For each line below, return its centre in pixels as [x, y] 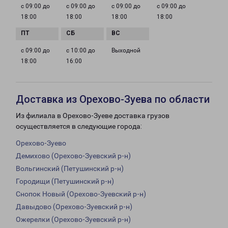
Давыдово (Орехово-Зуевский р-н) [74, 207]
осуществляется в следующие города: [79, 126]
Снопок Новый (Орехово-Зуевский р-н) [81, 194]
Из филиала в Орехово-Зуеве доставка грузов [93, 116]
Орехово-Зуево [41, 143]
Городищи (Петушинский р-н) [65, 181]
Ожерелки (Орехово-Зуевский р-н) [73, 220]
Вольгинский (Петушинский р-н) [70, 169]
